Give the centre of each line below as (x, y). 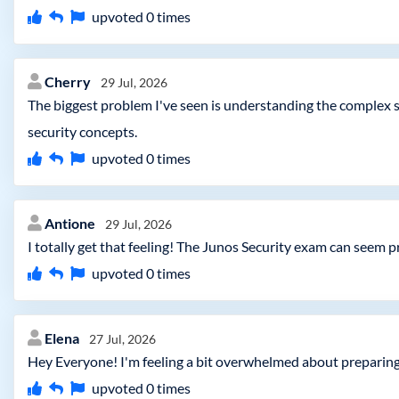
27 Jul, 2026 (122, 339)
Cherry (69, 81)
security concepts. (82, 131)
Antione (71, 223)
